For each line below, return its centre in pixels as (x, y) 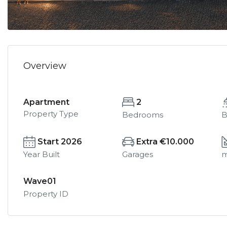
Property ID (46, 194)
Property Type (51, 114)
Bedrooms (143, 115)
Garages (138, 154)
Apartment (46, 102)
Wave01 (40, 181)
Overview (45, 66)
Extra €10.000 (165, 142)
